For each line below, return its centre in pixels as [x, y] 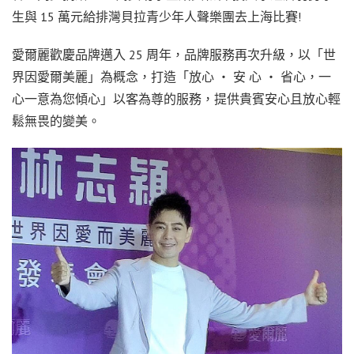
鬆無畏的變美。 [56, 121]
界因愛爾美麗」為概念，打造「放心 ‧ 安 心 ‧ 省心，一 [171, 76]
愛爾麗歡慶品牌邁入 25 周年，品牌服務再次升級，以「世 [174, 54]
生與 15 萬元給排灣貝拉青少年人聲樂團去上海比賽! [156, 16]
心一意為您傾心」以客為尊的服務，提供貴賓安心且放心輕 [176, 98]
